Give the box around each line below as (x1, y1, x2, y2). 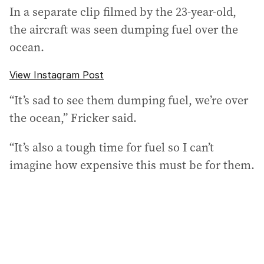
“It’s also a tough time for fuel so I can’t (9, 139, 214, 156)
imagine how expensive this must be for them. (9, 157, 255, 173)
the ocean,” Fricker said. (9, 110, 137, 126)
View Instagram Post (9, 69, 104, 81)
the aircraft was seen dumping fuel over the (9, 21, 238, 38)
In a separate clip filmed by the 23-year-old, (9, 4, 236, 20)
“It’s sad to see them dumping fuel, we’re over (9, 92, 248, 108)
